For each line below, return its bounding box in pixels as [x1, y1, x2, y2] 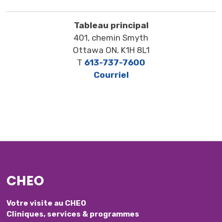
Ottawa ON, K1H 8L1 [72, 45, 150, 55]
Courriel [93, 69, 129, 80]
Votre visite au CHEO [6, 198, 87, 208]
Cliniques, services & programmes [6, 209, 140, 219]
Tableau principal [73, 20, 149, 30]
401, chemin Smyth [74, 32, 148, 43]
